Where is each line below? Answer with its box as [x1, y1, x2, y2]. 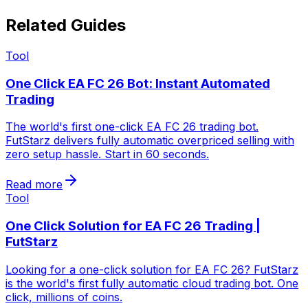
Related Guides [5, 15, 126, 36]
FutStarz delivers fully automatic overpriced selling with [5, 133, 294, 148]
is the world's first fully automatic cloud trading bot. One [5, 276, 298, 290]
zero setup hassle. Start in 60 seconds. [5, 147, 209, 162]
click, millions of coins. [5, 289, 122, 304]
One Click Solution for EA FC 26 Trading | [5, 218, 261, 234]
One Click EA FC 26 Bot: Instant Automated [5, 75, 270, 91]
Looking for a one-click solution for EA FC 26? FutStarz [5, 262, 298, 276]
